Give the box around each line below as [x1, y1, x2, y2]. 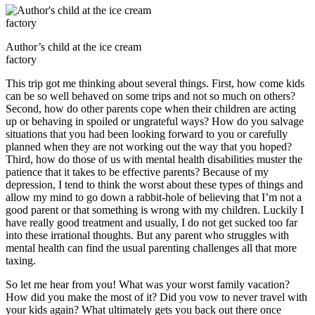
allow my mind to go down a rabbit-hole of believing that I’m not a [6, 191, 302, 203]
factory [6, 53, 37, 65]
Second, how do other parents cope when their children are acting [6, 102, 296, 115]
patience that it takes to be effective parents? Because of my [6, 165, 269, 178]
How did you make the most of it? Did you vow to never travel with [6, 290, 307, 303]
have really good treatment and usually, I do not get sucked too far [6, 216, 297, 229]
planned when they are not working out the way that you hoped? [6, 140, 292, 153]
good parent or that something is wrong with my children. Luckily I [6, 203, 304, 216]
